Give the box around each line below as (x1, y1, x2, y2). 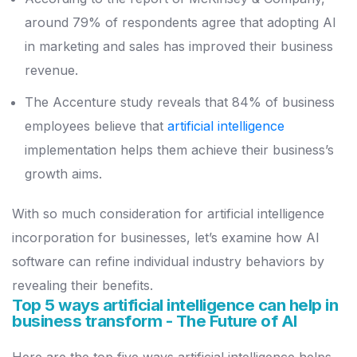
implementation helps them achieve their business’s (25, 142, 334, 159)
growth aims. (25, 166, 106, 182)
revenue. (25, 62, 78, 79)
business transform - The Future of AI (12, 311, 297, 331)
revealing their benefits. (12, 277, 157, 294)
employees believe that (25, 118, 167, 135)
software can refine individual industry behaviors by (12, 253, 324, 270)
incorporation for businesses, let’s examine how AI (12, 229, 320, 246)
